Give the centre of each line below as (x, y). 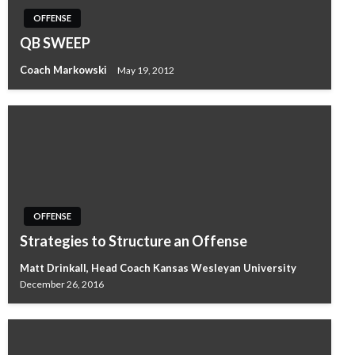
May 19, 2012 (146, 70)
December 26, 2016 (62, 284)
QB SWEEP (55, 43)
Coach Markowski (65, 70)
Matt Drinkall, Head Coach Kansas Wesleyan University (158, 267)
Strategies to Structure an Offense (134, 241)
